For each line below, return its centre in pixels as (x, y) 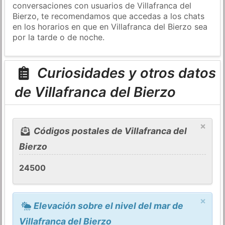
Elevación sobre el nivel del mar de (107, 205)
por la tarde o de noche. (59, 37)
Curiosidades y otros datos (125, 73)
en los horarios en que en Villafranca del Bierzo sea (110, 26)
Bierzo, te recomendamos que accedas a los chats (109, 16)
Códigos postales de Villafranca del (109, 131)
